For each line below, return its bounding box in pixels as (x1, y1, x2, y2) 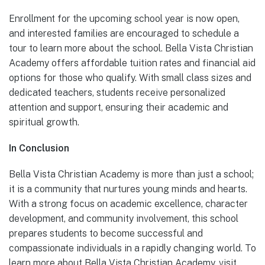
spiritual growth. (9, 116, 79, 128)
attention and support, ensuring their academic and (9, 101, 228, 113)
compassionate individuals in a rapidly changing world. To (9, 243, 256, 254)
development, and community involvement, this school (9, 213, 238, 225)
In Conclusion (9, 143, 69, 154)
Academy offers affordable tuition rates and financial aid (9, 57, 256, 69)
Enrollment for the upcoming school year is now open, (9, 12, 240, 24)
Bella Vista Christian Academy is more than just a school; (9, 169, 254, 180)
